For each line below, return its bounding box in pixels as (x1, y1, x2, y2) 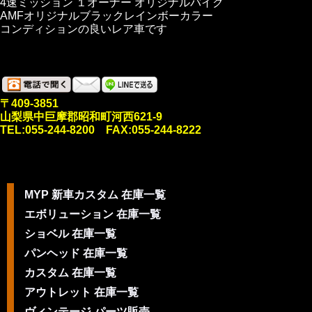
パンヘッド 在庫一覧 (24, 247, 127, 259)
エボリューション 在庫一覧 (24, 208, 161, 220)
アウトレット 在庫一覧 (24, 286, 139, 298)
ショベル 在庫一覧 (24, 228, 116, 240)
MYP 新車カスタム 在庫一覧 (24, 189, 166, 201)
